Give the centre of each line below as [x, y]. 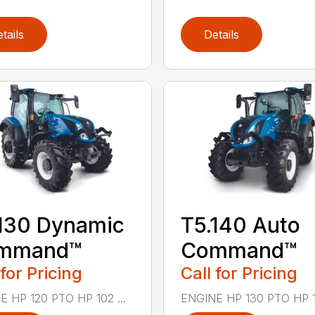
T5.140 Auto [240, 225]
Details [221, 34]
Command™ [239, 250]
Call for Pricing [239, 273]
